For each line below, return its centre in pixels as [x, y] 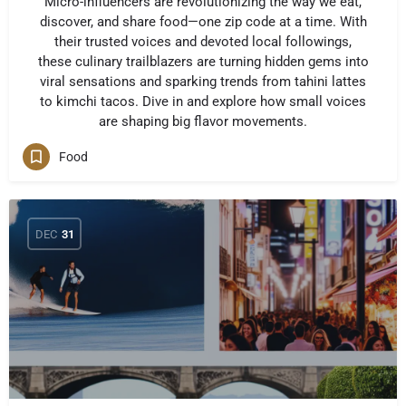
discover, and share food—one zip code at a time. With [203, 22]
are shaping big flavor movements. [203, 121]
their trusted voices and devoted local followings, [203, 42]
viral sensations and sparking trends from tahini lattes [203, 82]
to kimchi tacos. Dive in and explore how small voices [203, 101]
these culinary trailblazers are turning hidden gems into [203, 62]
